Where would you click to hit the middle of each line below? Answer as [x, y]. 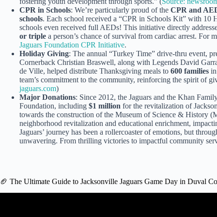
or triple [33, 36]
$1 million [105, 106]
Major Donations [47, 97]
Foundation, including [54, 106]
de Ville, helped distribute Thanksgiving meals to [95, 71]
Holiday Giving [44, 53]
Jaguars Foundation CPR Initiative [72, 45]
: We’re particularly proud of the [121, 10]
